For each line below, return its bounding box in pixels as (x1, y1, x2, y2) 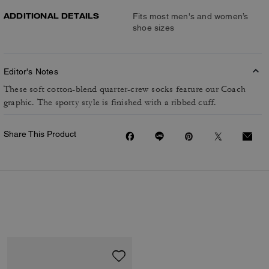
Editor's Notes (4, 67, 58, 76)
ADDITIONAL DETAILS (4, 11, 100, 20)
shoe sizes (133, 23, 174, 32)
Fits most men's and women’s (133, 11, 249, 21)
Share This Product (4, 129, 76, 139)
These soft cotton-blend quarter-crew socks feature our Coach (4, 83, 246, 95)
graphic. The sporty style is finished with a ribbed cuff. (4, 97, 217, 108)
